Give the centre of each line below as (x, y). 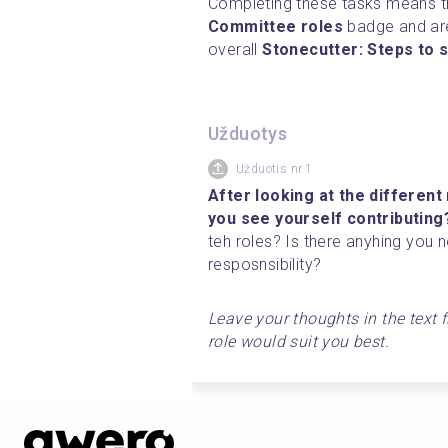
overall (235, 49)
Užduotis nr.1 (274, 168)
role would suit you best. (301, 341)
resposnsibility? (265, 264)
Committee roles (275, 26)
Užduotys (248, 133)
